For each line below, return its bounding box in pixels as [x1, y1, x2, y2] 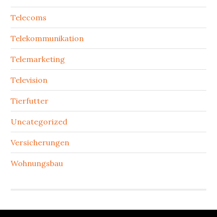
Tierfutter [11, 96, 49, 106]
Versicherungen [11, 138, 70, 147]
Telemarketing [11, 54, 65, 64]
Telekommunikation [11, 33, 84, 43]
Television [11, 75, 48, 85]
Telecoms [11, 13, 47, 22]
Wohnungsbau [11, 158, 63, 168]
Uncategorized [11, 117, 68, 126]
